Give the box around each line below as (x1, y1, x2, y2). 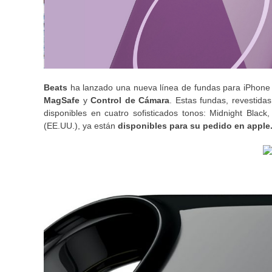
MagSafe (44, 95, 80, 105)
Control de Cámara (90, 95, 169, 105)
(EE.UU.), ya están (44, 120, 118, 131)
